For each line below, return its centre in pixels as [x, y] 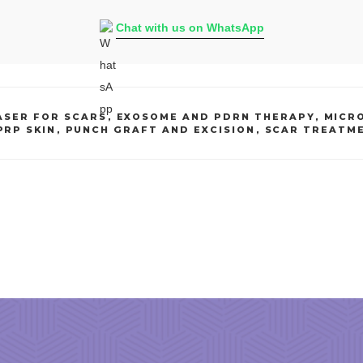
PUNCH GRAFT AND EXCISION [160, 129]
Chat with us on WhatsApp [190, 27]
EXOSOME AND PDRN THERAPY [216, 116]
